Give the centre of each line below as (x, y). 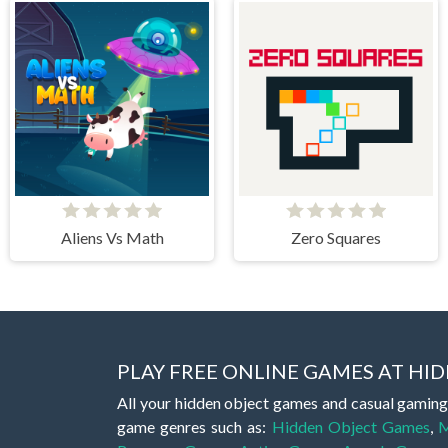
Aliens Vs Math (112, 238)
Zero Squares (336, 238)
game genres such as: (194, 426)
